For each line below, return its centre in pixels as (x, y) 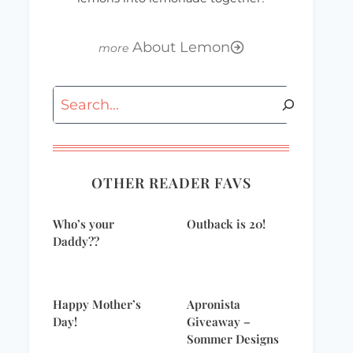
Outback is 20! (226, 223)
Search (76, 97)
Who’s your (84, 223)
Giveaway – (219, 321)
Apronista (214, 304)
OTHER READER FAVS (171, 182)
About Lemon (181, 47)
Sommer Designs (233, 338)
